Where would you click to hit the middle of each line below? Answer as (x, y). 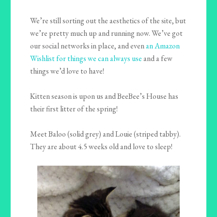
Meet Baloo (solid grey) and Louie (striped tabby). (106, 134)
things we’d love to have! (67, 71)
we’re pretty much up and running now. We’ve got (107, 33)
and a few (157, 58)
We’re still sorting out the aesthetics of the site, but (108, 20)
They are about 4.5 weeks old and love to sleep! (101, 146)
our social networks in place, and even (88, 46)
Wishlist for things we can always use (86, 58)
